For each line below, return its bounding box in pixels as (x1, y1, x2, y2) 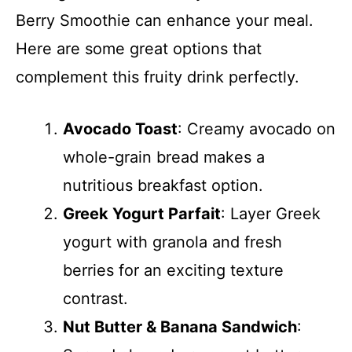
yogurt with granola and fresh (63, 233, 282, 251)
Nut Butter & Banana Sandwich (63, 317, 297, 336)
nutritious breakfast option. (63, 176, 263, 195)
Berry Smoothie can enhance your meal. (16, 11, 313, 30)
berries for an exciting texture (63, 261, 284, 280)
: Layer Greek (221, 204, 321, 223)
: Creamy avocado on (178, 119, 335, 138)
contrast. (63, 289, 128, 308)
